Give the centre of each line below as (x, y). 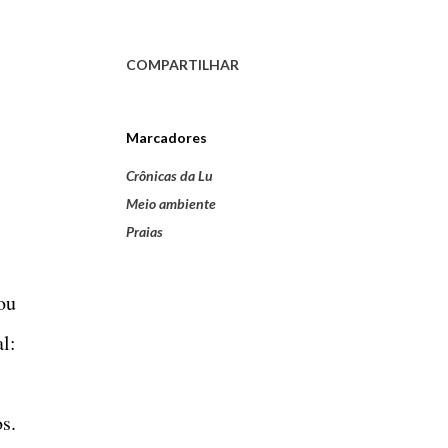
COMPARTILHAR (182, 64)
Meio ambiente (171, 203)
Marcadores (166, 137)
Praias (144, 231)
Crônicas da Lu (169, 175)
